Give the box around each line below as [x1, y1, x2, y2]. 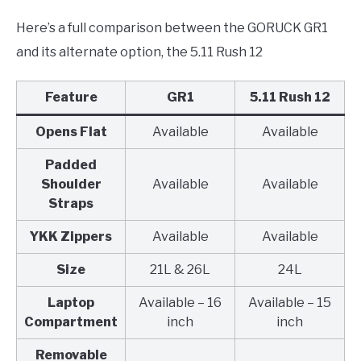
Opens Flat [35, 124, 107, 140]
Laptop [48, 295, 94, 311]
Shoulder [40, 176, 102, 193]
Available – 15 [248, 295, 331, 311]
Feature [44, 89, 98, 106]
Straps [48, 196, 93, 212]
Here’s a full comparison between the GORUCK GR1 [16, 20, 328, 36]
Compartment [24, 314, 118, 330]
